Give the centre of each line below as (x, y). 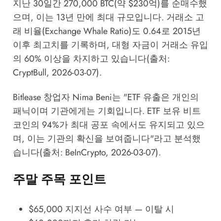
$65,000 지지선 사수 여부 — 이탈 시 (101, 209)
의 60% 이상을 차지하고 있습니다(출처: (91, 58)
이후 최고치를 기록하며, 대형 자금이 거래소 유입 (110, 45)
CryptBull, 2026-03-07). (57, 72)
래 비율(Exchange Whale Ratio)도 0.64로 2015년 (107, 31)
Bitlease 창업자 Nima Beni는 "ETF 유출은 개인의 (106, 97)
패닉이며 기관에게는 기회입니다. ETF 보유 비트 (107, 111)
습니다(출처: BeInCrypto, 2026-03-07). (87, 152)
